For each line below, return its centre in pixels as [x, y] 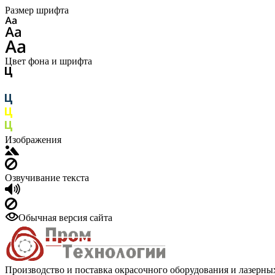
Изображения [33, 140]
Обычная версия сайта [65, 218]
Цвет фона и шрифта [48, 61]
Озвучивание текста [47, 178]
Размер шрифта [37, 10]
